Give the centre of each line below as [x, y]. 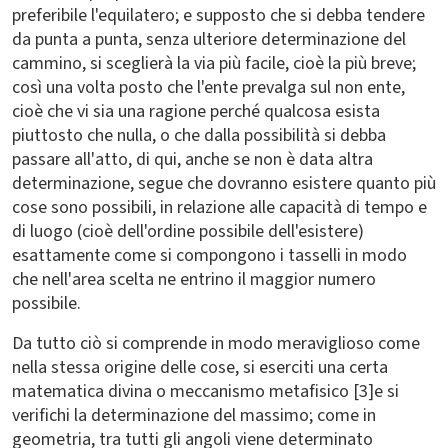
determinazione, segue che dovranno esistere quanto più [224, 183]
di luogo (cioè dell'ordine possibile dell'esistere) [188, 231]
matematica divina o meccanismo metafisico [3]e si [205, 391]
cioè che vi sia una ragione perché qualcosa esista [196, 111]
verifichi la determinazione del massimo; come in [194, 415]
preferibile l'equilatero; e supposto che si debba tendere [218, 15]
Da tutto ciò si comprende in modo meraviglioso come [216, 343]
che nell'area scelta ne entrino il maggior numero [194, 279]
